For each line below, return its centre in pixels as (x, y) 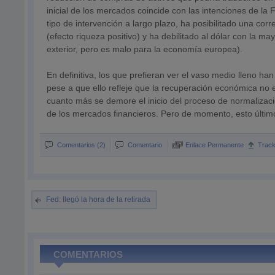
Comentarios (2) (82, 145)
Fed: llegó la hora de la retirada (99, 199)
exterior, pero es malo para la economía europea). (145, 49)
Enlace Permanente (215, 145)
